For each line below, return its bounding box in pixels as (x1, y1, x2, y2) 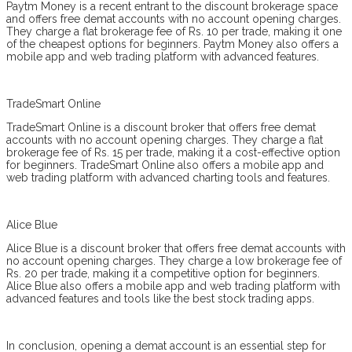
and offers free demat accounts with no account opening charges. (6, 12, 341, 25)
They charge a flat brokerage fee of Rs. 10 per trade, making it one (6, 24, 342, 38)
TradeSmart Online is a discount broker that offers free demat (6, 120, 316, 134)
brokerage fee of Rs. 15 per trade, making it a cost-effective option (6, 145, 340, 159)
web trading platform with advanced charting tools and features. (6, 170, 330, 184)
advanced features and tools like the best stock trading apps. (6, 291, 314, 305)
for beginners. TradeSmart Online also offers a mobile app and (6, 158, 324, 171)
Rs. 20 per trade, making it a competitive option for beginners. (6, 266, 320, 280)
